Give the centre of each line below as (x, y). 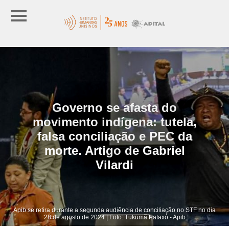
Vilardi (114, 165)
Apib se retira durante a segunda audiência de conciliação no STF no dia (114, 210)
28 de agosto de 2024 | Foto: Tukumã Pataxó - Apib (114, 217)
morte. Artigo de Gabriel (114, 150)
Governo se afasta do (114, 107)
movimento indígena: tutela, (114, 122)
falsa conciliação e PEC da (114, 136)
